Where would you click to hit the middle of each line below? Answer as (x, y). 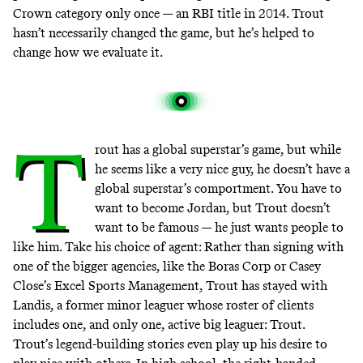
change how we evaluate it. (88, 53)
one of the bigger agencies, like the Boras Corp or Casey (167, 267)
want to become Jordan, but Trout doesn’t (212, 208)
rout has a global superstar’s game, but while (218, 150)
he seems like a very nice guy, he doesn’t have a (222, 169)
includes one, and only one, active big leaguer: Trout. (159, 325)
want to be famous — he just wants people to (219, 228)
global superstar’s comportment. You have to (218, 189)
